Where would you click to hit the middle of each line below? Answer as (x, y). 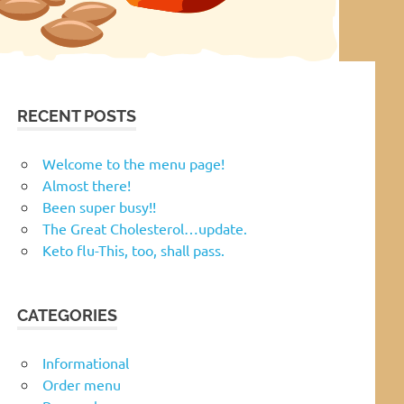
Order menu (82, 384)
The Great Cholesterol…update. (145, 228)
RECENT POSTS (77, 115)
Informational (86, 362)
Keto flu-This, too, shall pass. (133, 249)
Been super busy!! (99, 206)
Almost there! (87, 184)
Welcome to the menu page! (133, 163)
